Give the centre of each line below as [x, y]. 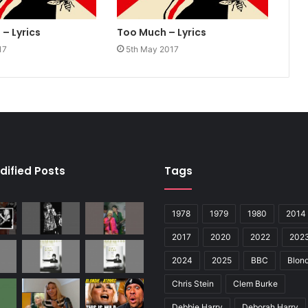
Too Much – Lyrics [161, 32]
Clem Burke [255, 283]
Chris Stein [193, 283]
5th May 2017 [152, 49]
